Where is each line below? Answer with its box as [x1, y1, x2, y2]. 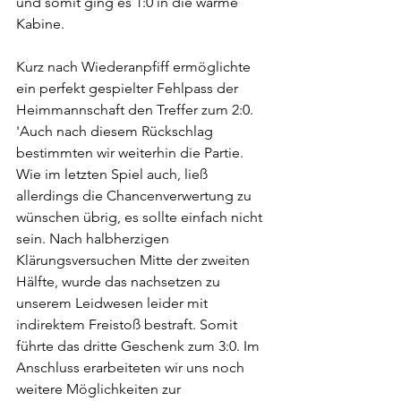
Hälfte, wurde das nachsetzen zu [16, 273, 224, 290]
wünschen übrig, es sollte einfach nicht [16, 209, 266, 226]
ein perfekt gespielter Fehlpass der [16, 80, 242, 97]
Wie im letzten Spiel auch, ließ [16, 166, 211, 183]
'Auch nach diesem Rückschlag [16, 123, 217, 140]
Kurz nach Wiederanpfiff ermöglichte [16, 58, 254, 75]
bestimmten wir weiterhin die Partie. [16, 144, 247, 161]
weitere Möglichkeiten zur [16, 380, 184, 397]
